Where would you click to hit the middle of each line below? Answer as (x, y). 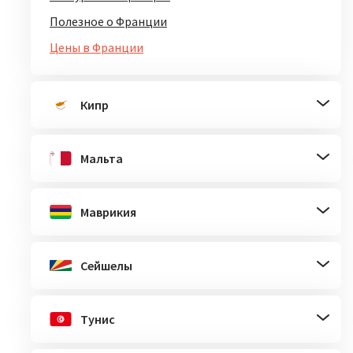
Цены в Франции (97, 47)
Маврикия (108, 212)
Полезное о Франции (108, 21)
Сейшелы (106, 266)
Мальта (102, 158)
